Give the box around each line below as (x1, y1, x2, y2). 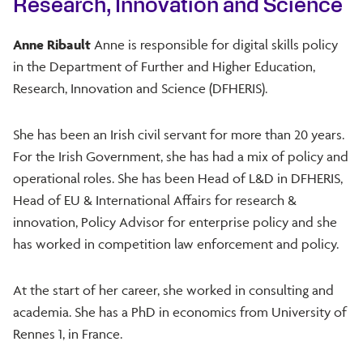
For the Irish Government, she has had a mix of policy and (13, 147, 348, 164)
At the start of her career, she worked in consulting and (13, 281, 334, 298)
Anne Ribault (13, 36, 94, 53)
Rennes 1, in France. (13, 325, 122, 342)
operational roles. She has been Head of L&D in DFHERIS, (13, 169, 343, 186)
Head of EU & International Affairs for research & (13, 191, 297, 208)
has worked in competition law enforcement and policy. (13, 235, 339, 252)
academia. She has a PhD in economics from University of (13, 303, 347, 320)
